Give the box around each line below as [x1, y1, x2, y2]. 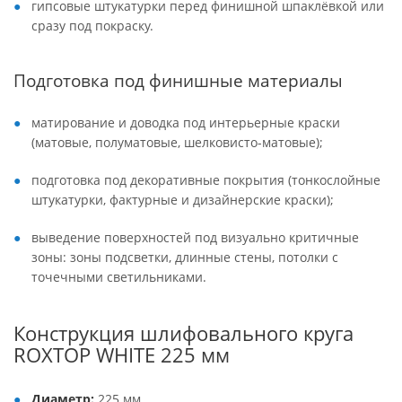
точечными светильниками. [31, 268, 206, 285]
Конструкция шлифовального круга [13, 319, 354, 347]
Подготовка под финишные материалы [13, 69, 343, 92]
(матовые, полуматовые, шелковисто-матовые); [31, 134, 323, 151]
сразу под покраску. [31, 17, 153, 34]
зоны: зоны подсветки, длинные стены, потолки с [31, 249, 338, 266]
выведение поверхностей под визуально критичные [31, 229, 359, 246]
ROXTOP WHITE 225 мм [13, 341, 230, 369]
